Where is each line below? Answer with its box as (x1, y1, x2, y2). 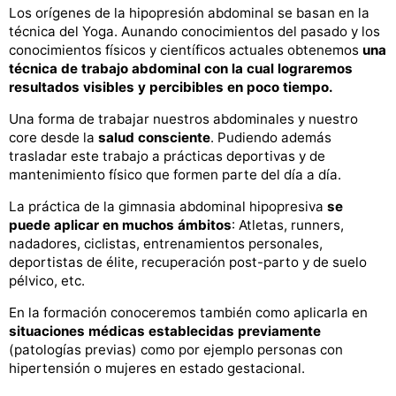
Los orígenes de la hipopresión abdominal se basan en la (9, 4, 369, 21)
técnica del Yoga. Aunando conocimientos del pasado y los (9, 22, 380, 40)
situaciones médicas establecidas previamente (9, 323, 321, 340)
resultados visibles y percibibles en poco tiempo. (9, 78, 333, 95)
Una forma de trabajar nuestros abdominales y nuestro (9, 110, 358, 128)
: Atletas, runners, (232, 217, 344, 234)
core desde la (9, 129, 95, 147)
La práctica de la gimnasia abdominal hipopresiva (9, 198, 327, 216)
